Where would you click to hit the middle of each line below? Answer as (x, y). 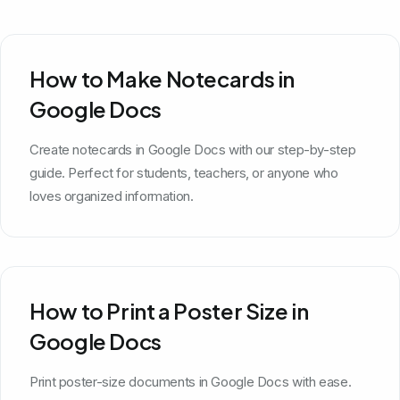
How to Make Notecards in (162, 78)
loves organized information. (112, 196)
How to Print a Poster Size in (169, 310)
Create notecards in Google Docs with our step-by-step (193, 149)
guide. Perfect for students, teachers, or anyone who (184, 172)
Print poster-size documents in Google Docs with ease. (191, 381)
